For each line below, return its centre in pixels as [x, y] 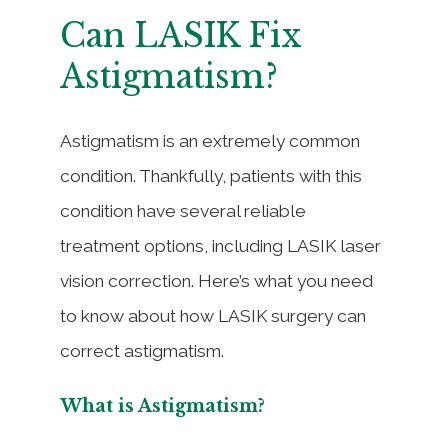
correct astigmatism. [142, 350]
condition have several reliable [183, 210]
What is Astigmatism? [162, 405]
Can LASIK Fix [181, 36]
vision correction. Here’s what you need [216, 280]
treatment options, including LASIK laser [220, 245]
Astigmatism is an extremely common [210, 140]
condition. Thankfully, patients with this [211, 175]
